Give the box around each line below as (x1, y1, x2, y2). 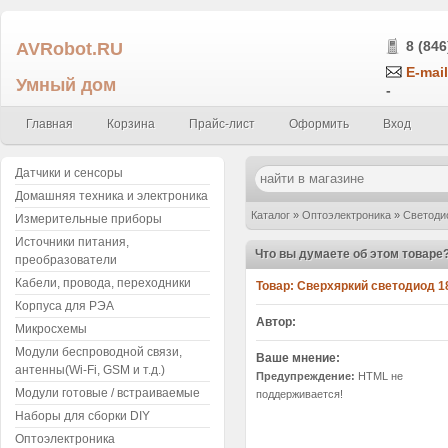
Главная (26, 117, 73, 131)
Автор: (256, 315, 296, 330)
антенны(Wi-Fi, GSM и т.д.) (15, 363, 165, 377)
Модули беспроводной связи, (15, 345, 182, 359)
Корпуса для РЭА (15, 299, 114, 313)
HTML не (355, 369, 403, 382)
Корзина (107, 117, 155, 131)
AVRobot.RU (16, 38, 123, 59)
